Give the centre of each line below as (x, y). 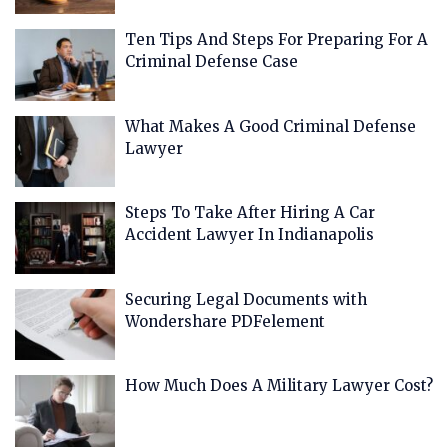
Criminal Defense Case (211, 61)
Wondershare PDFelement (225, 321)
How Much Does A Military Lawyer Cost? (279, 385)
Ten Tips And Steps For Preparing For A (276, 39)
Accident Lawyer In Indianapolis (249, 234)
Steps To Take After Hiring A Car (250, 212)
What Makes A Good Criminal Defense (270, 126)
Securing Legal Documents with (246, 299)
